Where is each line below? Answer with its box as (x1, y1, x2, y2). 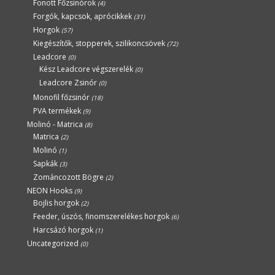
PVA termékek (33, 106, 81, 117)
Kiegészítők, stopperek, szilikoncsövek (33, 38, 165, 49)
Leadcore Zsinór (39, 77, 97, 88)
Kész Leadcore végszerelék (39, 64, 133, 75)
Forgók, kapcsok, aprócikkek (33, 11, 132, 22)
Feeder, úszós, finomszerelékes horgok (33, 211, 169, 222)
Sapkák (33, 158, 58, 169)
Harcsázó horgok (33, 225, 93, 236)
